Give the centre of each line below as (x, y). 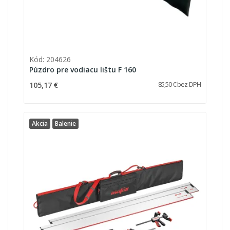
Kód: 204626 (50, 59)
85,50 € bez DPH (179, 84)
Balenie (65, 123)
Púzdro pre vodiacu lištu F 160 (83, 69)
